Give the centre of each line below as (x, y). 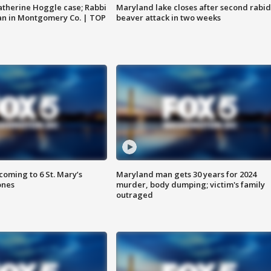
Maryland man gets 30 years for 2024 (186, 175)
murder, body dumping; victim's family (190, 185)
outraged (134, 195)
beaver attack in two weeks (168, 18)
